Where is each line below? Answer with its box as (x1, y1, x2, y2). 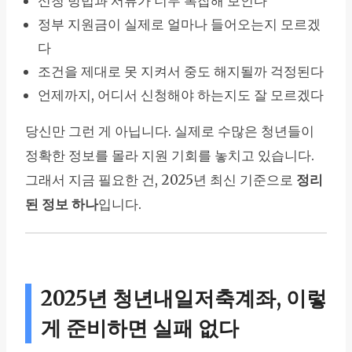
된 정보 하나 (25, 196, 98, 214)
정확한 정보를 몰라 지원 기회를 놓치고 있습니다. (25, 147, 314, 165)
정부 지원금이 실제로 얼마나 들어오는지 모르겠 (38, 16, 321, 34)
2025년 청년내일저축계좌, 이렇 (41, 286, 327, 312)
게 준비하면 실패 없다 (41, 316, 239, 342)
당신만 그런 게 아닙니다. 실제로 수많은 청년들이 (25, 123, 314, 141)
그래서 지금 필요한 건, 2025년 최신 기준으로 (25, 171, 296, 189)
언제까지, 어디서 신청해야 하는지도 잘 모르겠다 (38, 86, 324, 104)
